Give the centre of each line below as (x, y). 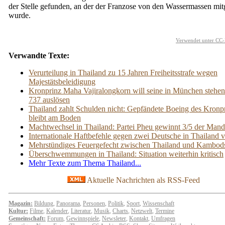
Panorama (68, 203)
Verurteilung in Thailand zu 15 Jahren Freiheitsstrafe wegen (123, 73)
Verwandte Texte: (39, 55)
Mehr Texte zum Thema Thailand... (85, 163)
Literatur (81, 211)
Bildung (44, 203)
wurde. (20, 15)
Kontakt (139, 218)
